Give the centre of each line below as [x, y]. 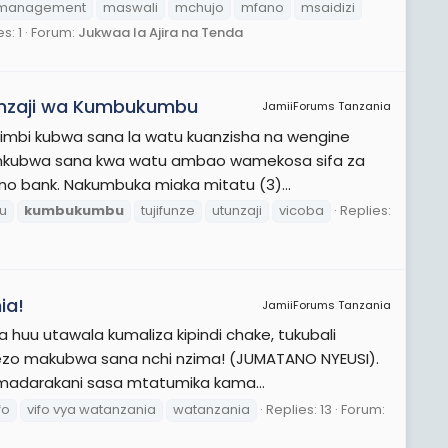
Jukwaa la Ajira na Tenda [160, 32]
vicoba [301, 211]
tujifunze [168, 211]
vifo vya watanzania [91, 410]
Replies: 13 [299, 410]
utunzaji [237, 211]
